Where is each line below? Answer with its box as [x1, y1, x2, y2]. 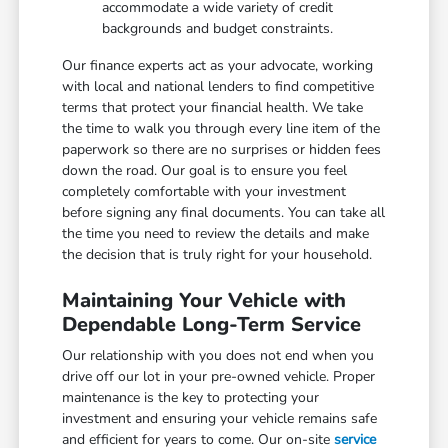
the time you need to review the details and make [62, 224, 370, 244]
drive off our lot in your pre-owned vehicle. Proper [62, 367, 376, 387]
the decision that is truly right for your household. [62, 245, 373, 265]
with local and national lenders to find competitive [62, 77, 375, 97]
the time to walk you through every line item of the [62, 119, 381, 139]
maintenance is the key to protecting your [62, 388, 320, 408]
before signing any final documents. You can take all [62, 203, 386, 223]
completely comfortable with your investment [62, 182, 347, 202]
